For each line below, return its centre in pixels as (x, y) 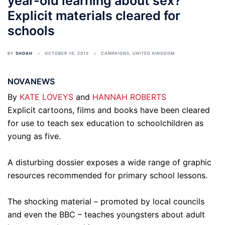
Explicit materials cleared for (94, 16)
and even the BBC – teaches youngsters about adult (106, 214)
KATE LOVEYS (46, 97)
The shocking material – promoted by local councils (106, 201)
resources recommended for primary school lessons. (107, 175)
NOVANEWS (31, 81)
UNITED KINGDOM (154, 53)
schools (31, 31)
